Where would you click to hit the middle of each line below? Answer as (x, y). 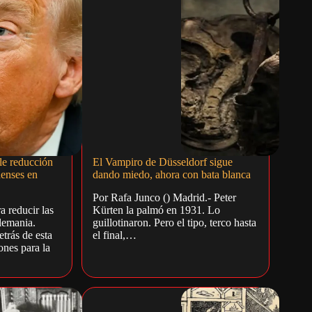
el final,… (115, 235)
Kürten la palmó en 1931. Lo (157, 210)
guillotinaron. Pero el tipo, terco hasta (175, 222)
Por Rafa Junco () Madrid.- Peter (165, 197)
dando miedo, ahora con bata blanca (172, 175)
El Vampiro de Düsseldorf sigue (163, 162)
